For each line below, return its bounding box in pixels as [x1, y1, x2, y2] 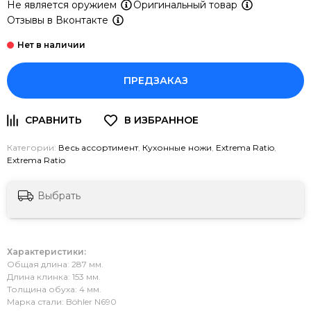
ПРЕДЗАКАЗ [123, 74, 188, 87]
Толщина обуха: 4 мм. [7, 283, 101, 294]
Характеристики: [7, 246, 86, 257]
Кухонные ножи [142, 142, 212, 153]
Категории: [7, 142, 58, 153]
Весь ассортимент [58, 142, 138, 153]
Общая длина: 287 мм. [7, 258, 103, 269]
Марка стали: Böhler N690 [7, 296, 117, 307]
